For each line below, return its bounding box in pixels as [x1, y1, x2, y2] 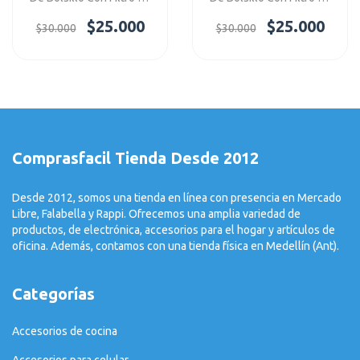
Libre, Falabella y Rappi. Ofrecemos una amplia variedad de [12, 207, 301, 220]
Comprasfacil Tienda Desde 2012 [12, 149, 259, 167]
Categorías [12, 284, 95, 303]
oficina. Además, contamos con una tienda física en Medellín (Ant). [12, 239, 339, 252]
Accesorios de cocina [12, 325, 117, 338]
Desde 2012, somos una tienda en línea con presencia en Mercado [12, 190, 342, 204]
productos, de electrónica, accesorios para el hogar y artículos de [12, 223, 335, 236]
